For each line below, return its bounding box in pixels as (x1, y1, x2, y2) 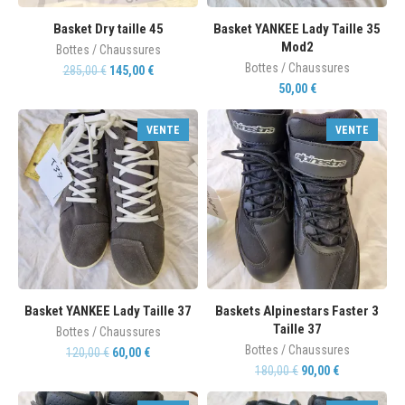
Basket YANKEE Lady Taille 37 (24, 303, 192, 319)
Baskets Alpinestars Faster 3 (215, 303, 379, 319)
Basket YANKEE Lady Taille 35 (213, 21, 381, 37)
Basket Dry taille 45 (52, 21, 164, 37)
